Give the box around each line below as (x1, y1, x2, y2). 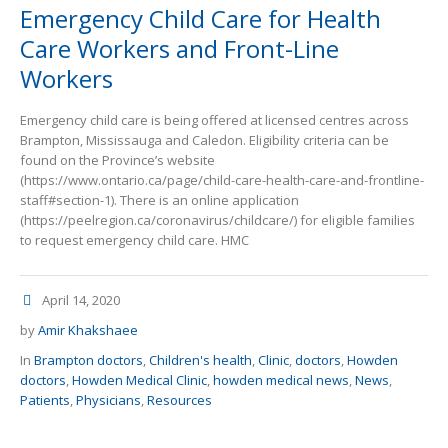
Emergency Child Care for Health (20, 2, 381, 36)
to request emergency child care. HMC (20, 231, 249, 250)
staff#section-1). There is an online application (20, 191, 299, 210)
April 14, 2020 (42, 291, 120, 310)
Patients (20, 391, 70, 410)
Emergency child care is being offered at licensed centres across (20, 111, 409, 130)
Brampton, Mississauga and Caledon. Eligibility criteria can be (20, 131, 389, 150)
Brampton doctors (34, 351, 143, 370)
